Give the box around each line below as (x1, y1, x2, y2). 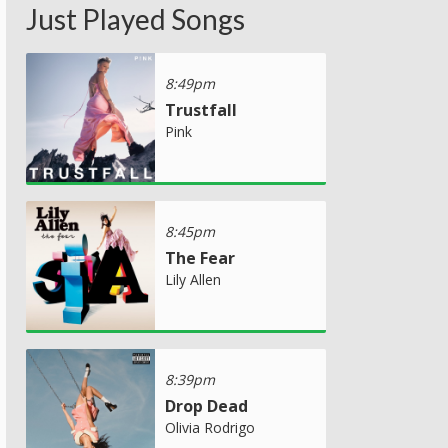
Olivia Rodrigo (165, 417, 255, 437)
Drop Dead (165, 394, 248, 417)
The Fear (165, 246, 235, 269)
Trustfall (165, 98, 237, 121)
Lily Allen (165, 269, 221, 289)
